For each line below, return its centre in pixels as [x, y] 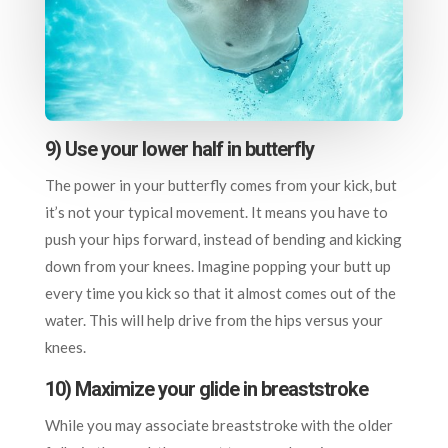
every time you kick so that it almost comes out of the [220, 292]
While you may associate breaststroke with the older [218, 424]
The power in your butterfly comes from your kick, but [220, 184]
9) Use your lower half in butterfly [179, 148]
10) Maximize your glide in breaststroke [206, 388]
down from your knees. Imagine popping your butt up [217, 265]
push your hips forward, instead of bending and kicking [223, 238]
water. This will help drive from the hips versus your [213, 319]
